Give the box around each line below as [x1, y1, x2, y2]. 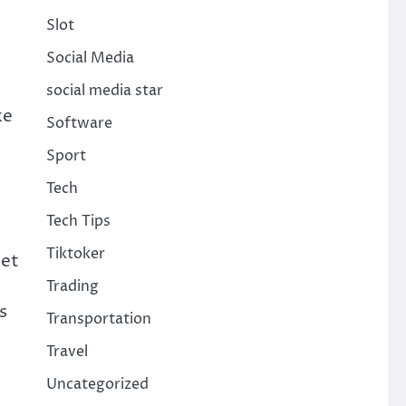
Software [45, 113, 112, 133]
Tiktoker [45, 244, 105, 264]
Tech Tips [45, 211, 111, 231]
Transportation [45, 309, 151, 329]
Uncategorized [45, 374, 149, 394]
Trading [45, 276, 99, 296]
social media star [45, 81, 163, 101]
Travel [45, 342, 88, 362]
